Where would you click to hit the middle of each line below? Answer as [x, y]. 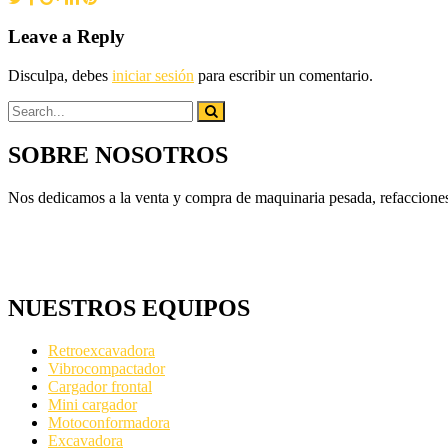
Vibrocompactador [106, 368]
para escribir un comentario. [283, 76]
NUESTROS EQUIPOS [129, 307]
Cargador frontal [100, 386]
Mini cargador [92, 404]
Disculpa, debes [60, 76]
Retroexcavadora [101, 350]
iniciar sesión [153, 76]
